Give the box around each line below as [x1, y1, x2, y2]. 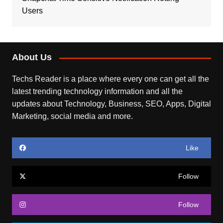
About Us [11, 52, 52, 63]
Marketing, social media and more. [11, 112, 133, 121]
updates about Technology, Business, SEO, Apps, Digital [11, 100, 211, 109]
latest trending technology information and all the [11, 87, 183, 96]
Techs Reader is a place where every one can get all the [11, 75, 209, 84]
